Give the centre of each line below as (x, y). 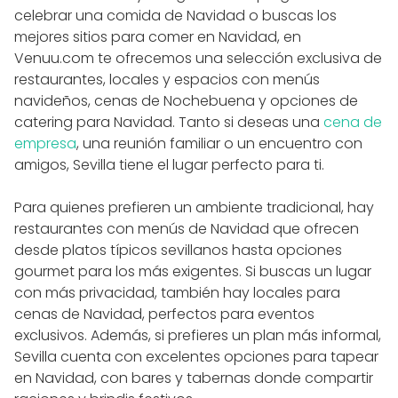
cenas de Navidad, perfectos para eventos (164, 314)
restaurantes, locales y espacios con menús (167, 79)
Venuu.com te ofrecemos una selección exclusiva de (198, 58)
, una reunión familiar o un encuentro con (219, 143)
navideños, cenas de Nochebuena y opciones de (186, 100)
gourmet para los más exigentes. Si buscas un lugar (193, 271)
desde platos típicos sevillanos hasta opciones (178, 250)
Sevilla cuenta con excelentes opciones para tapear (196, 356)
